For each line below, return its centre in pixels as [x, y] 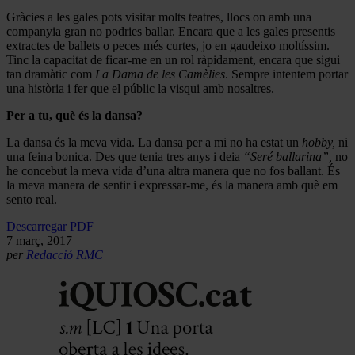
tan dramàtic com [51, 74]
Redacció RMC [65, 254]
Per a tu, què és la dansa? [74, 115]
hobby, [319, 142]
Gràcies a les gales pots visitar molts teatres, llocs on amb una [159, 17]
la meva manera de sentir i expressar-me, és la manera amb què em [172, 185]
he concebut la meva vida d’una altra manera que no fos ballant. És [173, 170]
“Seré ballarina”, [288, 156]
